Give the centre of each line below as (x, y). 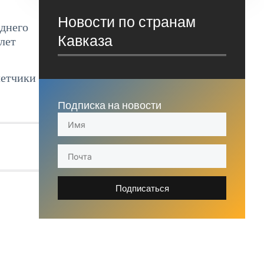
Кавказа (85, 41)
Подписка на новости (110, 105)
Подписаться (142, 188)
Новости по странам (127, 22)
